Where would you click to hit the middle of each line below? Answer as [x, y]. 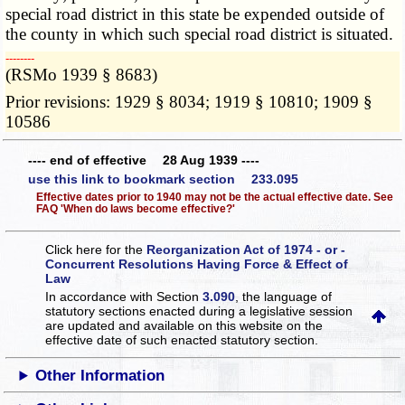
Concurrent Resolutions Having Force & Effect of [197, 264]
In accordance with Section [124, 297]
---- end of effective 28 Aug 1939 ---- [144, 160]
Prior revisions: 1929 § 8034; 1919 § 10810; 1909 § [189, 102]
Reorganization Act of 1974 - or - [246, 250]
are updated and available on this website [166, 326]
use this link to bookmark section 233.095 [163, 179]
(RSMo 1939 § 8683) [82, 75]
